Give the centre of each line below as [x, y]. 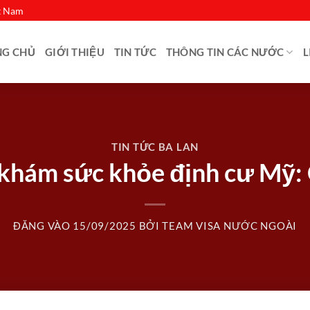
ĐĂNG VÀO [43, 226]
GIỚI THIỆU [74, 52]
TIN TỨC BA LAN [155, 147]
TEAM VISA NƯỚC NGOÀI [230, 226]
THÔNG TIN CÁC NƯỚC [225, 52]
